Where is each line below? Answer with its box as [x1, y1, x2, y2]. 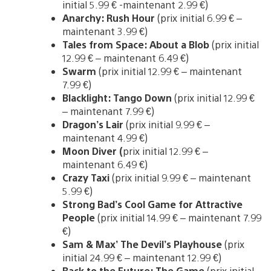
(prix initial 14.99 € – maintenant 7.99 [97, 211, 261, 224]
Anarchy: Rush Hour [62, 11, 155, 25]
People [62, 211, 97, 224]
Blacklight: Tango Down [62, 91, 172, 105]
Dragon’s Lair [62, 118, 126, 131]
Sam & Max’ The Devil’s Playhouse [62, 238, 222, 251]
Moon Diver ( [62, 145, 123, 158]
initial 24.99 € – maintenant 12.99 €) [62, 251, 221, 264]
